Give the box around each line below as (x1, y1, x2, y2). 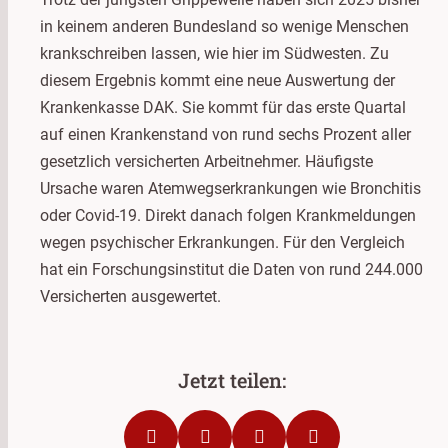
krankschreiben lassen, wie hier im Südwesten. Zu (40, 43, 389, 63)
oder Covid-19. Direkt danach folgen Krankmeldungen (40, 205, 416, 225)
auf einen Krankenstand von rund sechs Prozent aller (40, 124, 411, 144)
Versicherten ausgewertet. (40, 286, 221, 306)
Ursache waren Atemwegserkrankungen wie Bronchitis (40, 178, 421, 198)
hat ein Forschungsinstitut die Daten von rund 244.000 (40, 259, 423, 279)
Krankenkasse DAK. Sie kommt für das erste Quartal (40, 97, 406, 117)
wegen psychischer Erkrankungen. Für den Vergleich (40, 232, 405, 252)
